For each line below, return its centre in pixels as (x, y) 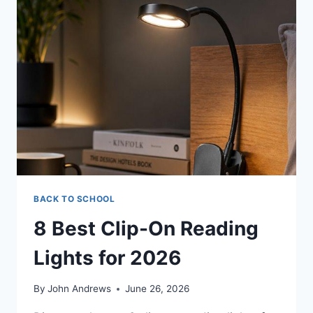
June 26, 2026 (158, 289)
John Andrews (80, 289)
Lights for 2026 (107, 257)
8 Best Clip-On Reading (146, 228)
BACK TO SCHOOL (74, 198)
